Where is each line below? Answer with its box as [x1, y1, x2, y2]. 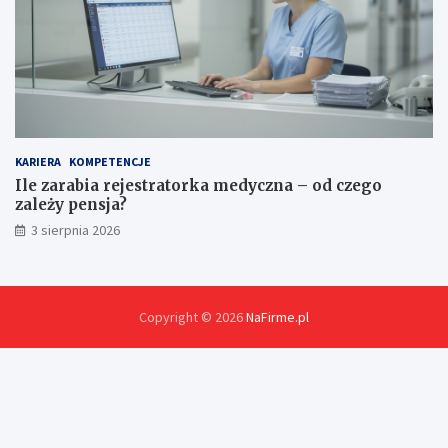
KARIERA [15, 154, 61, 170]
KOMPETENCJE [69, 154, 151, 170]
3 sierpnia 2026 [31, 221, 120, 240]
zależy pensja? [15, 195, 127, 215]
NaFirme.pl [246, 308, 309, 327]
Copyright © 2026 [139, 308, 246, 327]
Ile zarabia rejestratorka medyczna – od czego [15, 176, 382, 196]
